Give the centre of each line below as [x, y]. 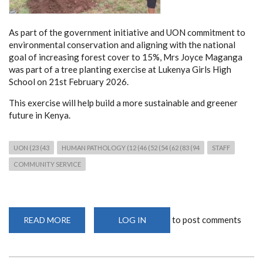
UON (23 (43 [31, 148]
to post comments [206, 220]
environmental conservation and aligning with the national [122, 45]
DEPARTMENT [99, 253]
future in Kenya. [40, 115]
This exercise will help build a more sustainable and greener [123, 103]
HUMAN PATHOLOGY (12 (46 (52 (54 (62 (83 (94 [131, 148]
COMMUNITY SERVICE [47, 164]
